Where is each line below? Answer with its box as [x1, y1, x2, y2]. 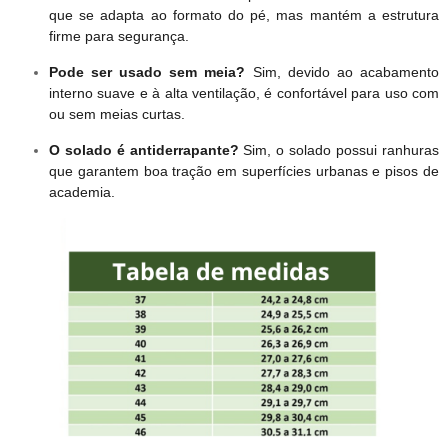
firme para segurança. [48, 28, 189, 45]
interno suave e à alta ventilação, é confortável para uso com [48, 85, 440, 102]
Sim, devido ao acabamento [245, 64, 440, 81]
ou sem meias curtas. [48, 106, 185, 123]
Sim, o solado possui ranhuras [238, 142, 440, 159]
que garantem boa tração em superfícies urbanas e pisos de [48, 163, 440, 180]
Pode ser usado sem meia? [48, 64, 246, 81]
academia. [48, 184, 115, 201]
